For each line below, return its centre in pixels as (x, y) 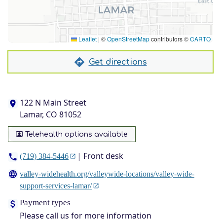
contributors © (170, 39)
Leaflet (87, 39)
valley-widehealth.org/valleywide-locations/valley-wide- (107, 174)
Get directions (118, 62)
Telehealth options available (77, 134)
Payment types (45, 203)
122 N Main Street (53, 103)
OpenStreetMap (128, 39)
